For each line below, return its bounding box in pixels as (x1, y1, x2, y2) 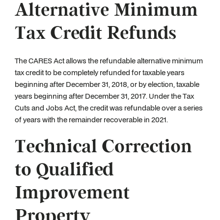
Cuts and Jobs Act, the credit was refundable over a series (15, 103, 203, 113)
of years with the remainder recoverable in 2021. (15, 114, 168, 125)
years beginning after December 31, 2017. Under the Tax (15, 91, 194, 101)
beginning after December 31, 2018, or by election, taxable (15, 79, 199, 89)
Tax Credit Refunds (15, 22, 177, 45)
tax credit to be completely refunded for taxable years (15, 67, 185, 78)
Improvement (15, 181, 130, 205)
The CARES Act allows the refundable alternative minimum (15, 55, 203, 66)
